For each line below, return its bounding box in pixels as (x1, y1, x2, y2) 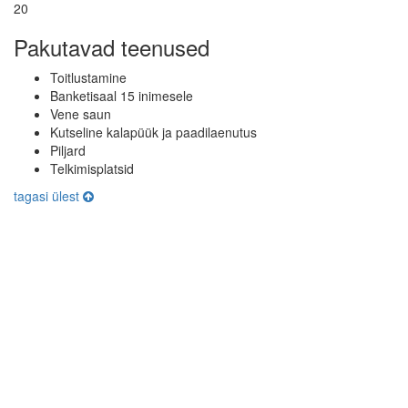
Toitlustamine (50, 67, 127, 87)
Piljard (50, 140, 86, 159)
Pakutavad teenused (14, 30, 209, 63)
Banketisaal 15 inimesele (50, 86, 193, 105)
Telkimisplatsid (50, 158, 134, 178)
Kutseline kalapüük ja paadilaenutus (50, 122, 257, 141)
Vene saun (50, 104, 111, 123)
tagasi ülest (14, 186, 83, 205)
